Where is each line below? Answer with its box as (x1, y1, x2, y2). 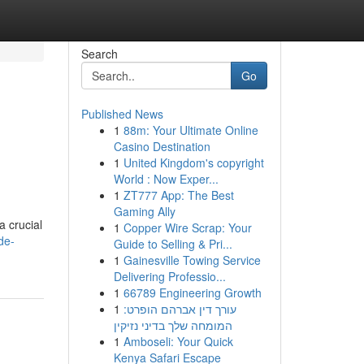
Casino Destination (113, 138, 210, 154)
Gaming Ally (113, 203, 175, 219)
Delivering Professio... (113, 268, 226, 284)
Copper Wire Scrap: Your (123, 219, 252, 236)
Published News (80, 106, 163, 122)
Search (80, 45, 118, 62)
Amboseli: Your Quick (123, 333, 233, 349)
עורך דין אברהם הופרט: (123, 301, 236, 317)
